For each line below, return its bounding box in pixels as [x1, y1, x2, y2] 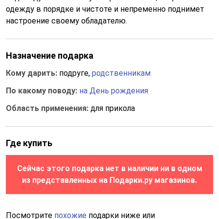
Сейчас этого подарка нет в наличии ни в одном [17, 164, 202, 173]
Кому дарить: [6, 68, 59, 78]
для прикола [90, 104, 135, 113]
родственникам [92, 68, 151, 78]
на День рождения [79, 86, 148, 95]
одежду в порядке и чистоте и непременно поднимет [6, 4, 204, 14]
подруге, [59, 68, 92, 78]
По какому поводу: [6, 86, 79, 95]
